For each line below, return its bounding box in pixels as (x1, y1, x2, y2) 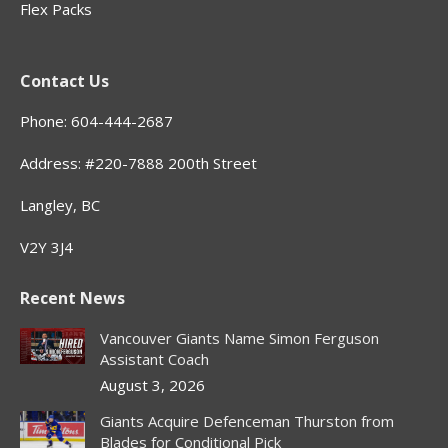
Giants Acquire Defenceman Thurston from (100, 410, 394, 431)
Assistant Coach (100, 348, 209, 369)
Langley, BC (20, 194, 100, 215)
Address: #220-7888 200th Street (20, 152, 257, 173)
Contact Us (20, 69, 109, 92)
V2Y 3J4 (20, 236, 73, 257)
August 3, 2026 (100, 374, 205, 395)
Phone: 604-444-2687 (20, 110, 173, 131)
